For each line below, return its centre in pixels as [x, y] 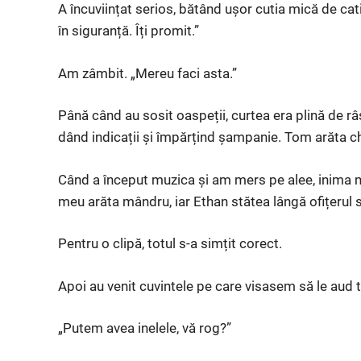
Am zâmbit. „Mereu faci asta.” [147, 73]
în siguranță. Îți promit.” [129, 31]
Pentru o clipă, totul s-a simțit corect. [170, 243]
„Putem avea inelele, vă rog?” [145, 328]
